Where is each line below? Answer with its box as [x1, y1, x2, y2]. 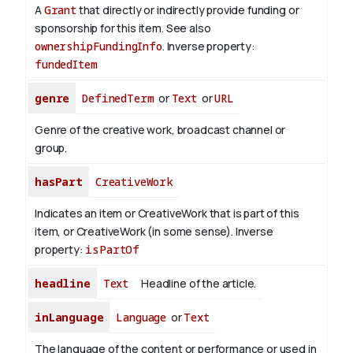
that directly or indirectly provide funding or [76, 2, 299, 18]
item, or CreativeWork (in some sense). [35, 224, 236, 240]
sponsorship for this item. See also [35, 20, 211, 36]
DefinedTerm [82, 91, 154, 106]
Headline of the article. [141, 276, 257, 292]
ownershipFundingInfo [35, 39, 162, 54]
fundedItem [35, 57, 98, 72]
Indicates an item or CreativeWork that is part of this [35, 206, 299, 221]
